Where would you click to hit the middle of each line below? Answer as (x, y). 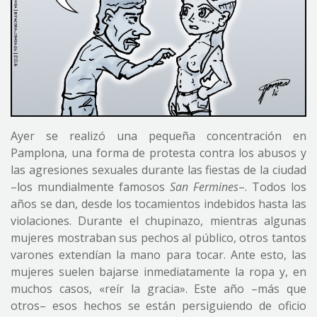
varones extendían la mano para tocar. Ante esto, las (158, 255)
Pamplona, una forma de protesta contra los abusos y (158, 153)
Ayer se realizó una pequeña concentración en (158, 136)
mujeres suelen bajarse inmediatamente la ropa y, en (158, 272)
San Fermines (204, 187)
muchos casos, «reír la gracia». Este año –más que (158, 289)
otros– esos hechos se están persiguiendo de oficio (158, 306)
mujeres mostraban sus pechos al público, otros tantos (158, 238)
